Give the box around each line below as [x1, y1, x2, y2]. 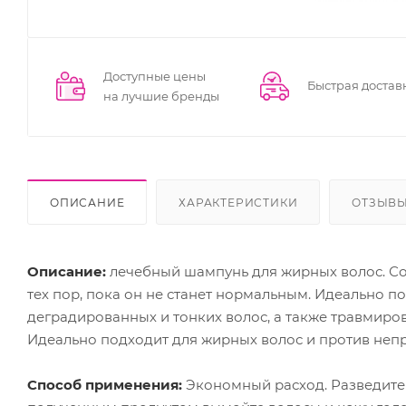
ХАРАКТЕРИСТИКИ [179, 195, 298, 209]
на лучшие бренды [103, 89, 219, 103]
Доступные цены [103, 69, 206, 83]
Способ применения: [27, 375, 186, 393]
